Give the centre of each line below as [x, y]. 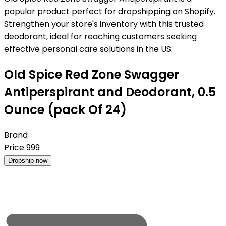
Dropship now [28, 160]
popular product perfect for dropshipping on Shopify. [110, 11]
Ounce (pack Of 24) [65, 109]
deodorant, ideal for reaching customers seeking [100, 37]
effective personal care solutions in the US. [88, 49]
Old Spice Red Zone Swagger [92, 74]
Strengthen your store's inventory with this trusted [104, 24]
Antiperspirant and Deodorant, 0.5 [110, 92]
